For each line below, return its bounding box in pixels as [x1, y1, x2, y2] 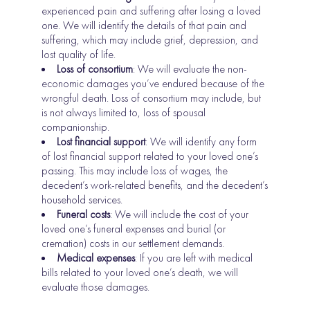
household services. [42, 192, 123, 207]
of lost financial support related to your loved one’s [42, 148, 259, 163]
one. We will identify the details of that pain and [42, 17, 247, 33]
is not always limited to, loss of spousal [42, 104, 206, 120]
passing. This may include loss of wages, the [42, 163, 228, 178]
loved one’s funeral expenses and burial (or [42, 221, 226, 236]
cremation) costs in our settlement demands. [42, 235, 225, 250]
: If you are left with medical [135, 250, 253, 265]
